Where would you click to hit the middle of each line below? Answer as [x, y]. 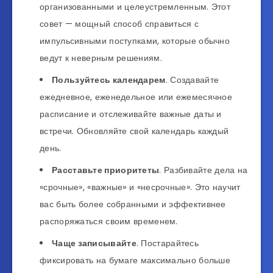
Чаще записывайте [94, 243]
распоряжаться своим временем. [109, 221]
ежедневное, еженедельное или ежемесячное [136, 97]
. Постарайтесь [168, 243]
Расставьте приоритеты [106, 170]
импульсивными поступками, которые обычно [135, 41]
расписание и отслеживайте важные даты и [131, 114]
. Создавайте [192, 80]
